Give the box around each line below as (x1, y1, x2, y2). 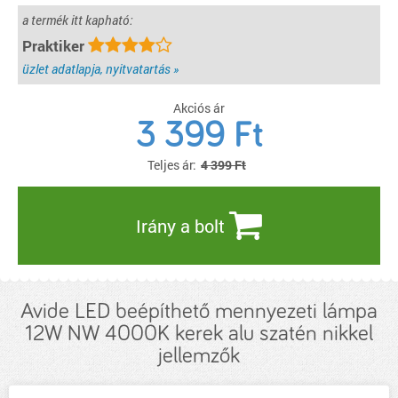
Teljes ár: (147, 156, 196, 173)
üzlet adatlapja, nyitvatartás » (22, 60, 179, 77)
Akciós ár (173, 99, 225, 116)
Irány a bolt (136, 214, 229, 237)
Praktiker (22, 36, 88, 56)
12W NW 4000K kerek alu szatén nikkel (25, 322, 373, 345)
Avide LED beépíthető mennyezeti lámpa (20, 300, 378, 322)
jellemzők (158, 345, 240, 367)
